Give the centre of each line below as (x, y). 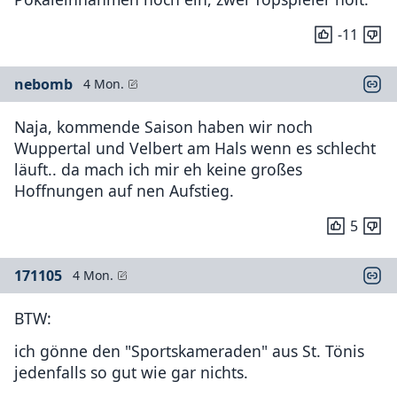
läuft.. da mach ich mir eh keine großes (158, 169)
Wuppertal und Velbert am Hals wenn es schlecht (195, 148)
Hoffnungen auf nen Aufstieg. (124, 191)
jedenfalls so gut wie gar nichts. (131, 372)
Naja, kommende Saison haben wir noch (163, 127)
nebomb (43, 84)
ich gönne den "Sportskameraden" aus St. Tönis (189, 350)
